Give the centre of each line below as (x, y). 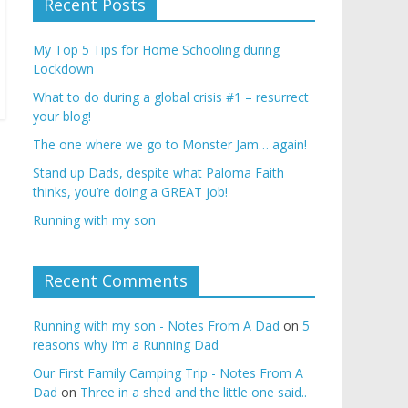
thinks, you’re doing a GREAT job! (130, 192)
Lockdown (63, 69)
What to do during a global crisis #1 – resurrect (171, 97)
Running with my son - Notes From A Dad (156, 326)
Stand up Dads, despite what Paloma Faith (158, 173)
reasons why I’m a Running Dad (126, 345)
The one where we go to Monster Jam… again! (170, 144)
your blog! (62, 116)
